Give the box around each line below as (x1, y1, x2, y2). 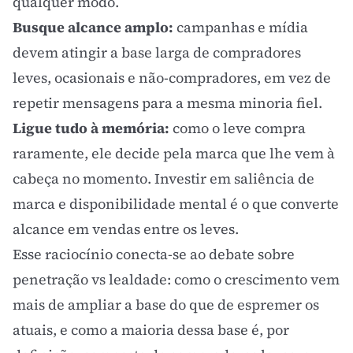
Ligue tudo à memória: (13, 118, 169, 138)
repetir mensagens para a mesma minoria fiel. (13, 93, 322, 113)
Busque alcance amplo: (13, 17, 173, 37)
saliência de (234, 169, 314, 188)
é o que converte (227, 194, 339, 214)
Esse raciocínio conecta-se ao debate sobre (13, 244, 295, 264)
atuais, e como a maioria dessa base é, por (13, 320, 289, 340)
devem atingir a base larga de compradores (13, 43, 301, 62)
